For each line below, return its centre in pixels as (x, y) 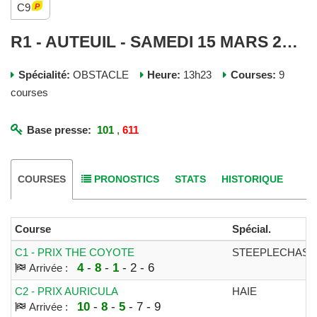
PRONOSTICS (127, 179)
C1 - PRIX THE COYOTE (75, 252)
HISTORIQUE (253, 179)
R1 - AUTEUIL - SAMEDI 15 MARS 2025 (290, 42)
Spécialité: (44, 74)
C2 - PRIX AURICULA (67, 291)
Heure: (164, 74)
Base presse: (59, 130)
